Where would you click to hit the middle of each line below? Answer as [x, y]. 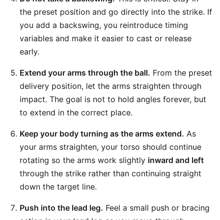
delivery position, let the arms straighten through [110, 86]
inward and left [176, 160]
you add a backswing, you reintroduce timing [104, 25]
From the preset [181, 73]
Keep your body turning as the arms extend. [102, 134]
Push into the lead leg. [61, 208]
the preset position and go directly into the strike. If [116, 12]
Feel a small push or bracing [156, 208]
